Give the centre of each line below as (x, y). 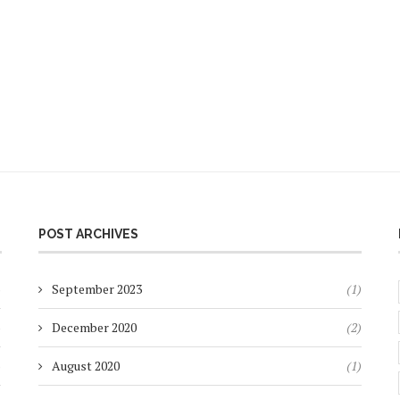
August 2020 (85, 366)
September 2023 (96, 289)
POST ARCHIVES (88, 234)
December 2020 (94, 327)
